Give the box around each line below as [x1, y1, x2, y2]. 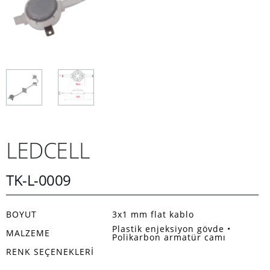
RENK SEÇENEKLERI [6, 246, 94, 257]
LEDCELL [6, 136, 90, 165]
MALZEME [6, 227, 50, 239]
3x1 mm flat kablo [112, 209, 194, 220]
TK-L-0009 [6, 170, 71, 190]
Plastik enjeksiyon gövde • [112, 223, 231, 234]
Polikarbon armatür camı [112, 231, 226, 243]
